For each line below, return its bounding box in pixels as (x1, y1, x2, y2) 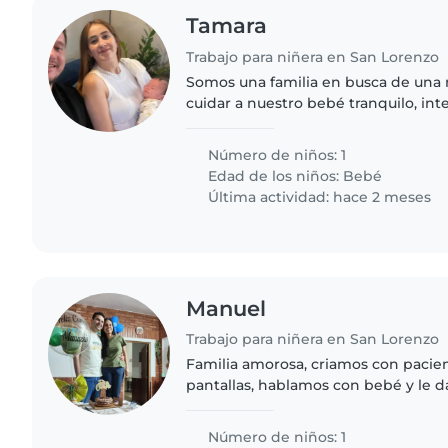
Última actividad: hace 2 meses (204, 187, 432, 206)
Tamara (186, 12, 268, 38)
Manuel (186, 295, 267, 321)
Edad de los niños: (204, 166, 344, 185)
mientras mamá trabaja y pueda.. (186, 418, 422, 437)
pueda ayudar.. (186, 135, 292, 154)
